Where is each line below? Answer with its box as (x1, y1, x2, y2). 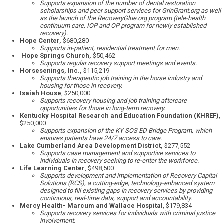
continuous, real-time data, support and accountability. (40, 194, 192, 202)
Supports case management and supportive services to (40, 149, 195, 157)
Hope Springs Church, (20, 52, 93, 60)
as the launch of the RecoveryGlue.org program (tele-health (40, 14, 205, 22)
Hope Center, (20, 37, 63, 45)
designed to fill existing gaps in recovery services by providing (40, 187, 212, 195)
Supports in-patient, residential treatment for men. (40, 44, 180, 52)
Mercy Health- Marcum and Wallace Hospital (20, 202, 163, 210)
